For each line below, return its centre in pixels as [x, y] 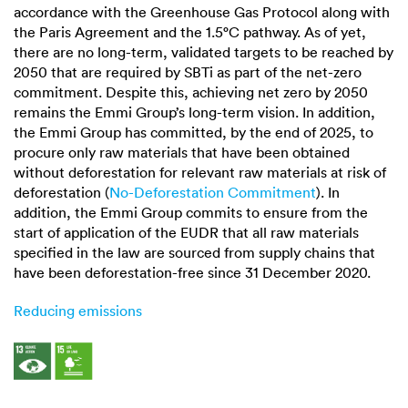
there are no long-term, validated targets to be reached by [204, 51]
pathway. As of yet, [303, 31]
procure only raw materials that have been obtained [182, 152]
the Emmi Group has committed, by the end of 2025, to [194, 132]
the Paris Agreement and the [110, 31]
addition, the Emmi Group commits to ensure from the [191, 212]
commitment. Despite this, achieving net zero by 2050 [191, 92]
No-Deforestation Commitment [213, 192]
